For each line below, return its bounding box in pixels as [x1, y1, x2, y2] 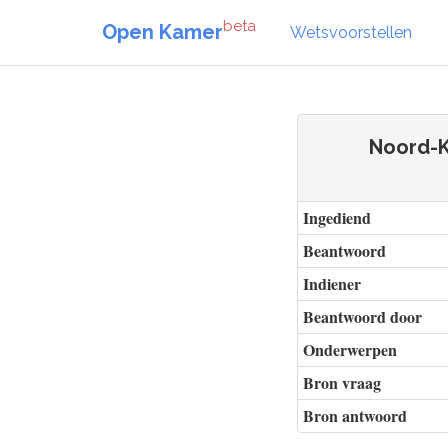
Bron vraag [303, 371, 381, 394]
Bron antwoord [303, 404, 407, 427]
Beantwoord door [303, 305, 422, 328]
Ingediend [303, 206, 371, 229]
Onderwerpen [303, 338, 397, 361]
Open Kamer [102, 19, 223, 44]
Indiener [303, 272, 361, 295]
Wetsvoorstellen [290, 22, 412, 42]
